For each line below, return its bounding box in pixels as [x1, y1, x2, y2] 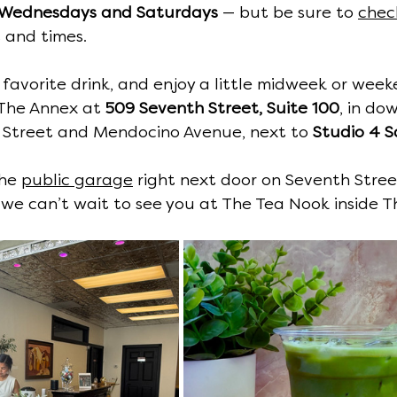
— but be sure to [218, 3, 358, 22]
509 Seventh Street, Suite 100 [105, 98, 339, 118]
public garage [21, 170, 133, 190]
